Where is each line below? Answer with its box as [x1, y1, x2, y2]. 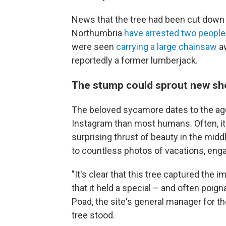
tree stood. [72, 210, 115, 220]
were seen [72, 41, 116, 52]
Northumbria [72, 28, 124, 38]
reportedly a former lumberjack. [72, 55, 198, 66]
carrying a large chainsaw [116, 41, 217, 52]
